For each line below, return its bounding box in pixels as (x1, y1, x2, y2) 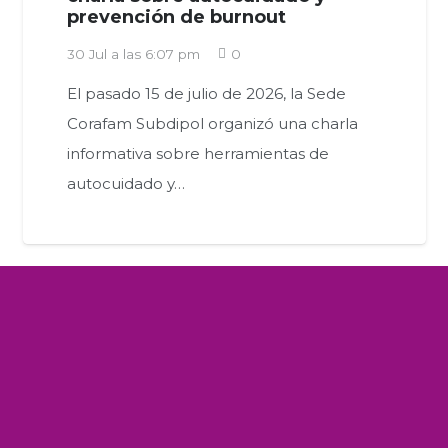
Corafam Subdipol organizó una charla (66, 114, 358, 134)
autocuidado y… (66, 174, 185, 194)
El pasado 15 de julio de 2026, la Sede (66, 84, 346, 104)
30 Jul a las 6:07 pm (66, 45, 200, 62)
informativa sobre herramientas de (66, 144, 329, 164)
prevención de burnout (66, 6, 291, 29)
